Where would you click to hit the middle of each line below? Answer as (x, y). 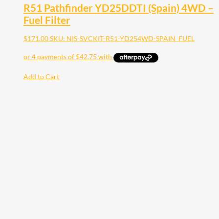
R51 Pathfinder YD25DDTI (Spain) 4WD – (119, 8)
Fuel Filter (47, 20)
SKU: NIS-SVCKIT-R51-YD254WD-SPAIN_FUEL (122, 39)
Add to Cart (41, 76)
